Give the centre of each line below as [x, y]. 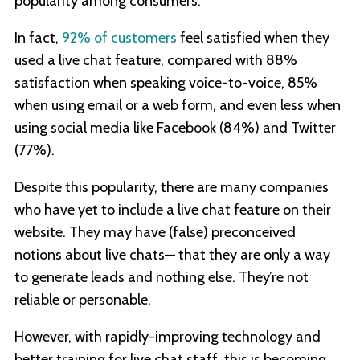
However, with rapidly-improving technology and [168, 336]
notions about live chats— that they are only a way [172, 254]
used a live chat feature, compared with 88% [156, 60]
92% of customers [119, 37]
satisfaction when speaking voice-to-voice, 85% [166, 82]
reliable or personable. [83, 299]
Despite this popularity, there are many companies [172, 187]
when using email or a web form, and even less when [178, 105]
